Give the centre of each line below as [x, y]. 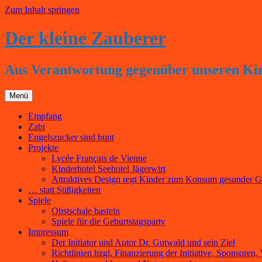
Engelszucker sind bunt [71, 137]
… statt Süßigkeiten [64, 189]
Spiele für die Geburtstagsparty [108, 221]
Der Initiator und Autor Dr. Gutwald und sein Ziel [143, 242]
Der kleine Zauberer [85, 38]
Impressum [48, 232]
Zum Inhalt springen [42, 10]
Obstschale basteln [86, 211]
